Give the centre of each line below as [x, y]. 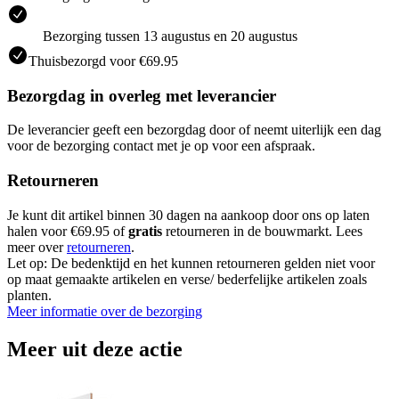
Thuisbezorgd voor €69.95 [103, 61]
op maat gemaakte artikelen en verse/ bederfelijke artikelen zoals [187, 279]
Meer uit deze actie [95, 349]
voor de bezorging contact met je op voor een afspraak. [161, 146]
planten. [29, 295]
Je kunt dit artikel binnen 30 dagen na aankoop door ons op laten [188, 215]
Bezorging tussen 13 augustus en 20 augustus [170, 36]
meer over [37, 247]
